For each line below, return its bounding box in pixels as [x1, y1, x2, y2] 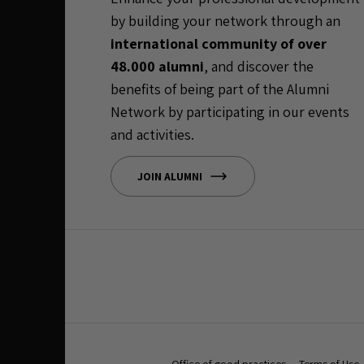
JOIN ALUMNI [137, 168, 202, 184]
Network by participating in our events [110, 102, 349, 121]
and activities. [110, 124, 194, 144]
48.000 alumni [110, 56, 204, 76]
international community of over [110, 33, 327, 53]
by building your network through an [110, 11, 340, 30]
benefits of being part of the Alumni [110, 79, 329, 98]
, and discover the [204, 56, 314, 76]
